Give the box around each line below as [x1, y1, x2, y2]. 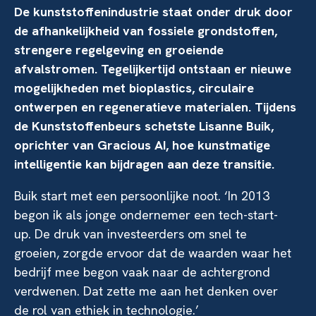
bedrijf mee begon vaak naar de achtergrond [14, 264, 270, 280]
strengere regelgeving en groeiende [14, 42, 224, 58]
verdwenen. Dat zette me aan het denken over [14, 283, 278, 299]
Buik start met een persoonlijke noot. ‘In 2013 [14, 188, 269, 204]
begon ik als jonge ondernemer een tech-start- [14, 207, 278, 223]
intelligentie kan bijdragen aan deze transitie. [14, 156, 274, 172]
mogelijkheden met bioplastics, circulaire [14, 80, 254, 96]
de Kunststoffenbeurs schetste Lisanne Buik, [14, 118, 274, 134]
